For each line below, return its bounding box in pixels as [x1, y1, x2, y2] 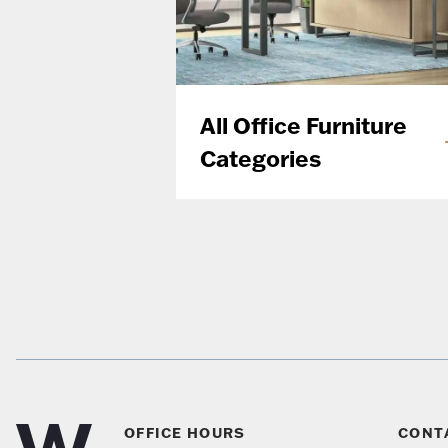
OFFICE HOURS [124, 423, 246, 443]
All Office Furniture [199, 111, 407, 141]
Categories [199, 144, 321, 174]
